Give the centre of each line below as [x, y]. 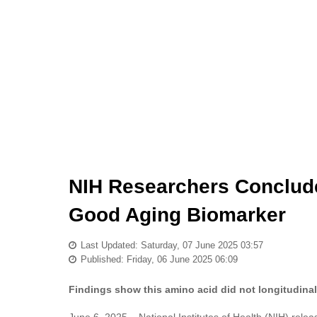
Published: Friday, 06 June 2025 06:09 [159, 259]
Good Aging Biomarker [177, 215]
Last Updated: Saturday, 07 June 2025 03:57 [172, 245]
